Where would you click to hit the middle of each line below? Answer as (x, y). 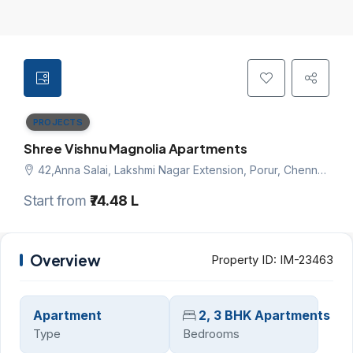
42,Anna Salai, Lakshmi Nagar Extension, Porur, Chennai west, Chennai (178, 170)
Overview (65, 260)
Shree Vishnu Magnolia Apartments (136, 149)
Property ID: (244, 260)
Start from (57, 201)
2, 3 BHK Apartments (264, 316)
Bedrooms (211, 334)
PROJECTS (58, 123)
